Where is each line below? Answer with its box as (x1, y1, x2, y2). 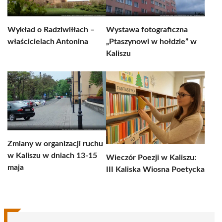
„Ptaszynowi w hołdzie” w (106, 38, 197, 46)
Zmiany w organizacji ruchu (7, 140, 103, 148)
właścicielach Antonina (7, 38, 88, 46)
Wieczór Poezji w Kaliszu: (106, 154, 196, 162)
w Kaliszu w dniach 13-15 (7, 152, 97, 160)
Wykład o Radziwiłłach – (7, 26, 95, 34)
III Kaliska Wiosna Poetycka (106, 166, 205, 173)
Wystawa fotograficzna (106, 26, 188, 34)
